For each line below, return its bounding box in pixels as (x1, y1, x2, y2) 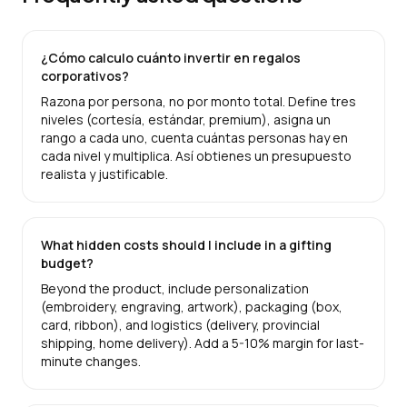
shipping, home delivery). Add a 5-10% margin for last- (41, 333, 364, 352)
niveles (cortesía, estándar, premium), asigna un (41, 110, 331, 128)
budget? (41, 253, 94, 272)
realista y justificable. (41, 164, 168, 183)
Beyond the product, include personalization (41, 279, 309, 297)
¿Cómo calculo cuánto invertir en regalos (41, 48, 301, 66)
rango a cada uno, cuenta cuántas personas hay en (41, 128, 348, 146)
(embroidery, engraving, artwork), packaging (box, (41, 297, 342, 315)
